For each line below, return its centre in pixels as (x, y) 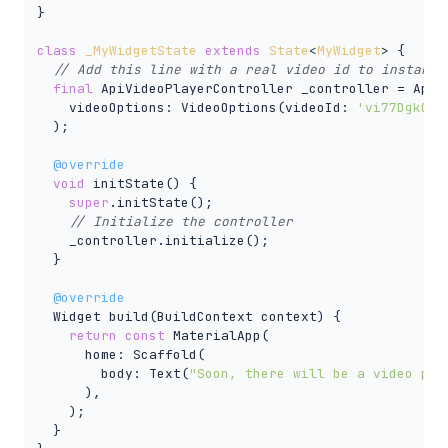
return (92, 336)
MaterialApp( (216, 336)
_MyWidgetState (140, 51)
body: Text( (112, 374)
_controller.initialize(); (152, 241)
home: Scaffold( (120, 355)
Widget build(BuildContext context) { (188, 317)
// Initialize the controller (180, 222)
